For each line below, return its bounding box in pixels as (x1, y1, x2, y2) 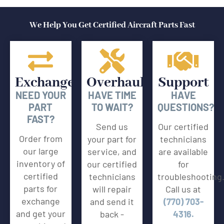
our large (22, 145, 58, 157)
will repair (92, 183, 131, 195)
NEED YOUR (15, 89, 66, 101)
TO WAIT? (91, 101, 133, 113)
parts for (23, 183, 58, 194)
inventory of (16, 158, 65, 169)
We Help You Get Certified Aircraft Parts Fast (29, 20, 195, 31)
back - (100, 208, 124, 220)
